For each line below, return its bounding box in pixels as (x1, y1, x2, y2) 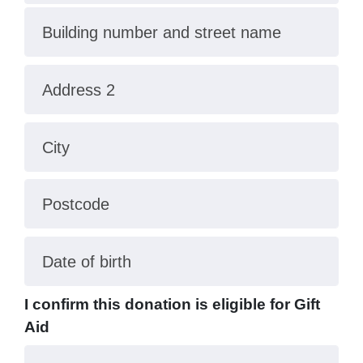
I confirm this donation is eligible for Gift (24, 296, 320, 314)
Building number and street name (41, 23, 281, 42)
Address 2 (41, 80, 115, 99)
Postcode (41, 195, 109, 214)
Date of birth (41, 252, 131, 271)
